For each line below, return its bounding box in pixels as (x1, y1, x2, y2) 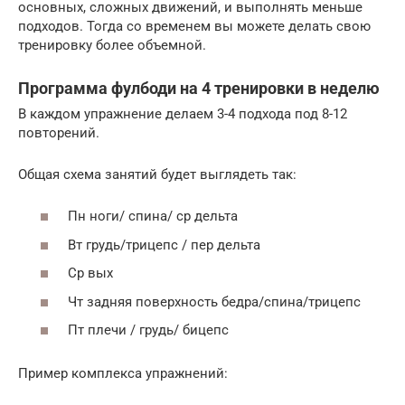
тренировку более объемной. (18, 36, 206, 53)
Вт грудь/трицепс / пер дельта (68, 236, 260, 253)
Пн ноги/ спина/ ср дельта (68, 208, 238, 224)
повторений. (18, 124, 99, 141)
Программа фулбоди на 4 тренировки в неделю (18, 78, 380, 98)
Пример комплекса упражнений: (18, 365, 228, 381)
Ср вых (68, 265, 113, 281)
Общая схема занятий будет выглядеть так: (18, 165, 297, 183)
